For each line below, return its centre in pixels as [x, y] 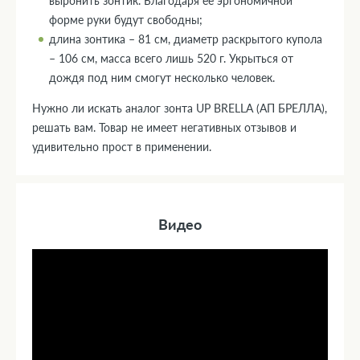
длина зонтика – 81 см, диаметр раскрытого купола [186, 39]
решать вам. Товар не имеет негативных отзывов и [164, 127]
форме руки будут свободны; [126, 19]
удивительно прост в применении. [122, 146]
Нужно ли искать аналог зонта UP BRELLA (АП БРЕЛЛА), [180, 108]
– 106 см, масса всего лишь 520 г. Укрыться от [171, 58]
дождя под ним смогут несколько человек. [164, 77]
